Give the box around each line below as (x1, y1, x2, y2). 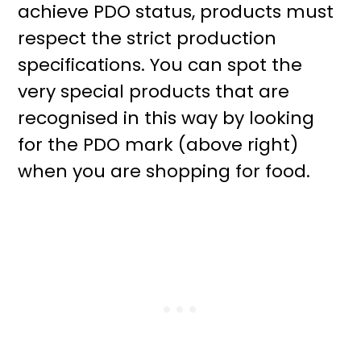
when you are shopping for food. (18, 159, 311, 184)
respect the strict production (18, 26, 277, 51)
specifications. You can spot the (18, 52, 303, 77)
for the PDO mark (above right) (18, 132, 299, 157)
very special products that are (18, 79, 290, 104)
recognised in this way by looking (18, 106, 315, 131)
